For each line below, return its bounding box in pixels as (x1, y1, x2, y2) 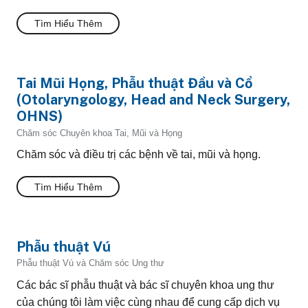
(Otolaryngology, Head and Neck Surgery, (16, 91, 290, 108)
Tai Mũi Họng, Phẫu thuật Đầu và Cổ (16, 74, 253, 91)
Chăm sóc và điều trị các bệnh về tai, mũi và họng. (16, 148, 261, 160)
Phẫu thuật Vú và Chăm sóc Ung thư (16, 258, 164, 269)
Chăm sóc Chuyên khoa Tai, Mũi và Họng (16, 127, 182, 138)
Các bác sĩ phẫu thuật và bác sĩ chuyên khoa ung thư (16, 278, 274, 291)
